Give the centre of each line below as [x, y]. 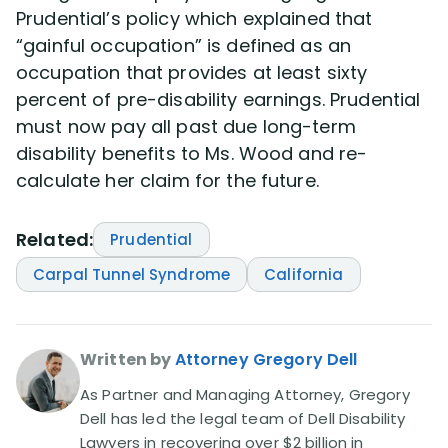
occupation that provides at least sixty [192, 72]
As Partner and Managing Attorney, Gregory [245, 394]
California [304, 274]
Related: [55, 239]
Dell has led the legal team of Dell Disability [243, 418]
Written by [126, 359]
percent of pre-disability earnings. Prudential [218, 99]
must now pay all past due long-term [186, 126]
